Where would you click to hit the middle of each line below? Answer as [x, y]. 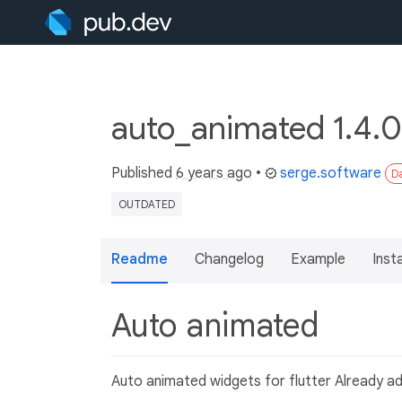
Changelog [229, 259]
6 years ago [214, 173]
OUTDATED [147, 204]
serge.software [331, 173]
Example [318, 259]
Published [144, 173]
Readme [140, 259]
